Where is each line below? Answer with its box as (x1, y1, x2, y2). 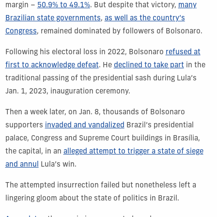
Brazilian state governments (5, 15, 101, 22)
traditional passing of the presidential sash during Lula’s (5, 75, 197, 82)
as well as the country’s (104, 15, 185, 22)
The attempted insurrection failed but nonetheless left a (5, 182, 196, 189)
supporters (5, 122, 45, 129)
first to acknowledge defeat (5, 62, 99, 69)
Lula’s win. (38, 161, 77, 169)
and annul (5, 161, 39, 169)
